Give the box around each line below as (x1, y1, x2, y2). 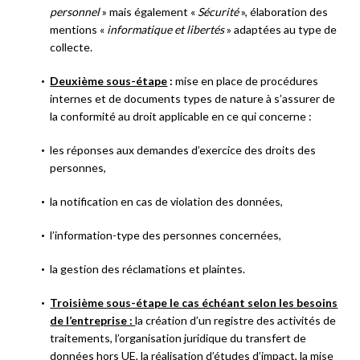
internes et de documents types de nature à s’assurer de (50, 91, 336, 105)
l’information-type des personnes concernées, (50, 227, 282, 242)
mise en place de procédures (173, 73, 319, 88)
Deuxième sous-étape (50, 73, 168, 88)
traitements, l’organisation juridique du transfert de (50, 330, 307, 345)
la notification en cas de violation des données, (50, 194, 284, 208)
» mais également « (100, 4, 198, 18)
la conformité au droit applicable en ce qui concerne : (50, 108, 313, 123)
